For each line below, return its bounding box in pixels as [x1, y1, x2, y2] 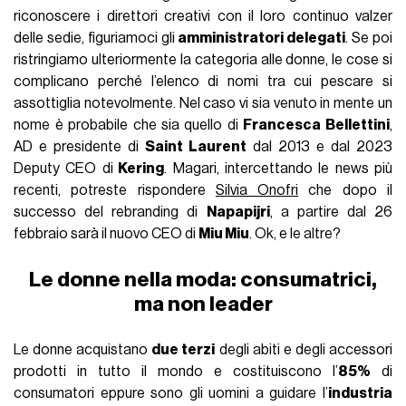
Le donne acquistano [14, 342, 152, 357]
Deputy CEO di [14, 160, 113, 176]
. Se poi [345, 30, 392, 45]
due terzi [151, 342, 216, 357]
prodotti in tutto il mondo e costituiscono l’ [14, 363, 338, 379]
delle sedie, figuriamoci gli [14, 30, 179, 45]
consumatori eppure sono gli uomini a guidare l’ [14, 385, 328, 401]
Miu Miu [198, 226, 250, 241]
